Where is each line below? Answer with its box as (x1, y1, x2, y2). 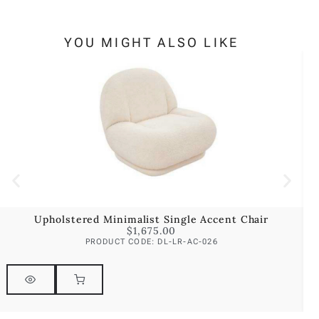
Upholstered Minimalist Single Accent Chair (34, 212, 269, 226)
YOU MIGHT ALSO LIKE (64, 34, 239, 50)
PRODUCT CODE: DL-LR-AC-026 (85, 236, 218, 246)
